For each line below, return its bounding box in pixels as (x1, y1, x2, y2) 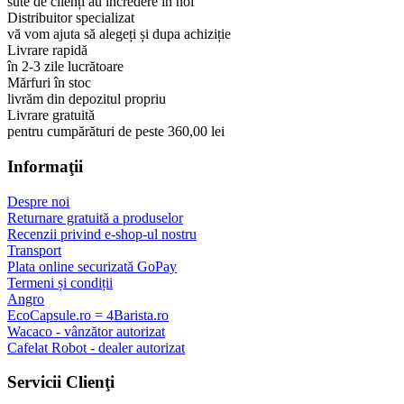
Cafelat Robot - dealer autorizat (7, 339, 185, 355)
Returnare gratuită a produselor (7, 209, 183, 225)
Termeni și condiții (7, 274, 113, 290)
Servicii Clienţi (7, 372, 115, 392)
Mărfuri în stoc (7, 75, 91, 91)
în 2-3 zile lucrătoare (7, 59, 124, 75)
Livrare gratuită (7, 107, 95, 124)
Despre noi (7, 193, 69, 209)
